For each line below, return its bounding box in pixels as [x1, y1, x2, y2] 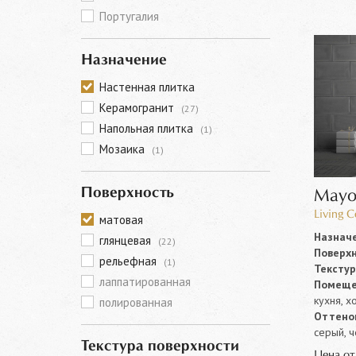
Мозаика [99, 141, 148, 157]
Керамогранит [99, 100, 177, 115]
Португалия [99, 9, 159, 24]
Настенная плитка [99, 79, 195, 95]
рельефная [99, 253, 160, 269]
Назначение [81, 53, 167, 68]
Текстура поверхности [81, 339, 239, 354]
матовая [99, 212, 143, 227]
